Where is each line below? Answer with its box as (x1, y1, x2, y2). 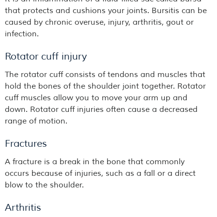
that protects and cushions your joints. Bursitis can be (5, 6, 207, 16)
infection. (5, 29, 39, 39)
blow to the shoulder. (5, 180, 86, 190)
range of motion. (5, 116, 67, 126)
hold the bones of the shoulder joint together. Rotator (5, 81, 206, 92)
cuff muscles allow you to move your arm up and (5, 93, 187, 103)
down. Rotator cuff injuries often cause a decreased (5, 105, 198, 115)
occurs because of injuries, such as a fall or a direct (5, 169, 196, 179)
